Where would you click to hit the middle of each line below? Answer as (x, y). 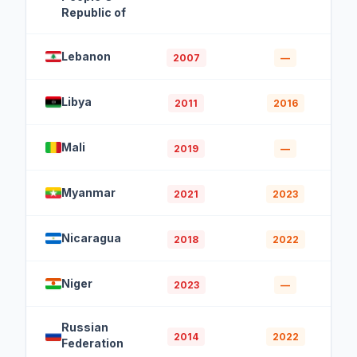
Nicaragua (91, 237)
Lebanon (86, 56)
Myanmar (88, 192)
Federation (92, 343)
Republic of (94, 12)
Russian (85, 327)
